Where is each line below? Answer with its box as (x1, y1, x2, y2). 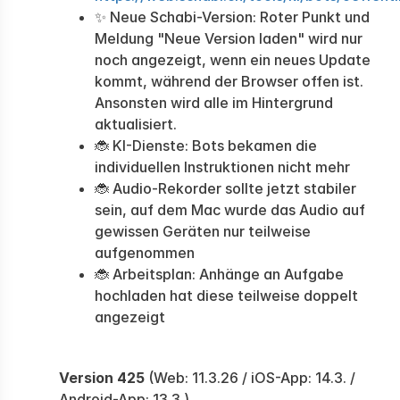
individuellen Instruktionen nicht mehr (95, 158, 350, 176)
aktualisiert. (95, 115, 177, 133)
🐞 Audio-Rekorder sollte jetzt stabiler (95, 179, 356, 197)
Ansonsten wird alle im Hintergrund (95, 94, 333, 112)
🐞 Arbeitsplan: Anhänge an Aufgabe (95, 265, 344, 283)
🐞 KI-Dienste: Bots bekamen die (95, 137, 317, 154)
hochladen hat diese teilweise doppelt (95, 287, 358, 304)
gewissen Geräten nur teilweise (95, 222, 311, 240)
